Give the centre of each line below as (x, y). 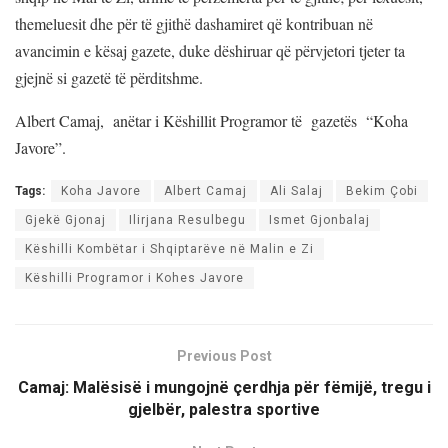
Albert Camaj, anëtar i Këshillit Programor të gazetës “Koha (211, 120)
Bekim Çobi (382, 190)
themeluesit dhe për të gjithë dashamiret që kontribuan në (194, 23)
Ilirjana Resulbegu (187, 219)
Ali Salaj (296, 190)
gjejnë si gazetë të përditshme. (109, 77)
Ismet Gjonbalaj (319, 219)
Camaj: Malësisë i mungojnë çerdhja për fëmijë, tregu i (224, 387)
